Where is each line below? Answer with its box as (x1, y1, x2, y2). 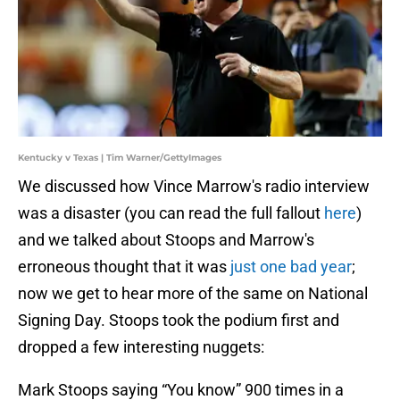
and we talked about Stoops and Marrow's (18, 230, 314, 250)
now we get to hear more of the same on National (18, 284, 368, 304)
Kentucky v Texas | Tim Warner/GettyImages (18, 152, 221, 164)
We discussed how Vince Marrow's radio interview (18, 177, 370, 196)
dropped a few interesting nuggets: (18, 337, 264, 357)
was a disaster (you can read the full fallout (18, 204, 324, 223)
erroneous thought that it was (18, 257, 230, 277)
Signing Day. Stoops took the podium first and (18, 311, 339, 330)
